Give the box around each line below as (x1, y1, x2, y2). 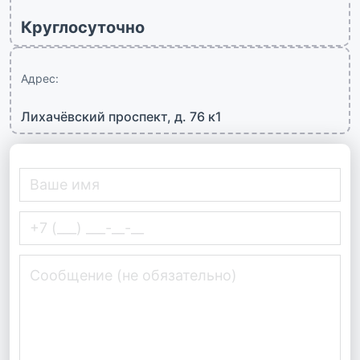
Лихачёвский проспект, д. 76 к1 (21, 108, 222, 125)
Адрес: (21, 71, 59, 85)
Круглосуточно (21, 17, 145, 37)
